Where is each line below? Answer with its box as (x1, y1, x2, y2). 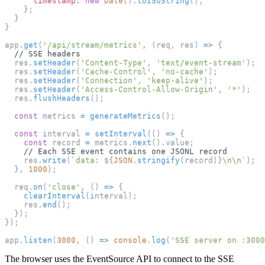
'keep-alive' (147, 76, 203, 85)
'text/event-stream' (156, 58, 246, 67)
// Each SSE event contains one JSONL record (24, 147, 227, 156)
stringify (137, 156, 180, 165)
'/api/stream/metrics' (43, 40, 142, 50)
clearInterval (24, 191, 85, 201)
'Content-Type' (80, 58, 147, 67)
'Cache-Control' (80, 67, 151, 76)
